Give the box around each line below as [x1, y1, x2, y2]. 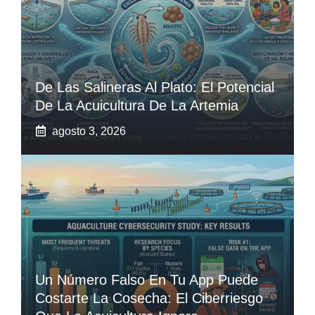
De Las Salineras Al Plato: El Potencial [35, 79, 274, 95]
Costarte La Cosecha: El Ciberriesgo [35, 290, 263, 306]
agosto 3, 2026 [52, 124, 126, 137]
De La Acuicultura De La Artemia [35, 97, 238, 113]
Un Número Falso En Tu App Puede [35, 271, 258, 288]
